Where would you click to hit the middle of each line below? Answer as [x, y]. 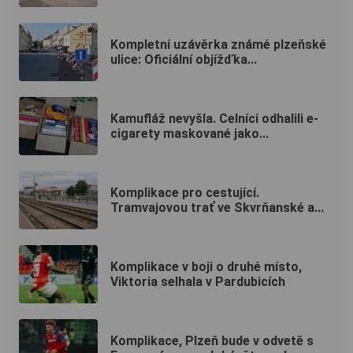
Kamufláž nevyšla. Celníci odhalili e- [214, 119]
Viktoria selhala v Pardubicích [198, 282]
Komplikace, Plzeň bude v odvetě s [212, 341]
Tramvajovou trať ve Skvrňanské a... [217, 208]
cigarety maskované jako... [190, 134]
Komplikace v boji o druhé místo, [206, 267]
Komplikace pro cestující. [185, 193]
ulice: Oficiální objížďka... [184, 60]
